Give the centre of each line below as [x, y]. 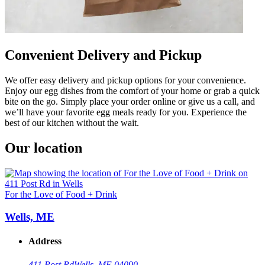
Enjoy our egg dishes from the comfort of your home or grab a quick [132, 91]
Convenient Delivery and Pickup [103, 55]
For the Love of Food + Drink [61, 194]
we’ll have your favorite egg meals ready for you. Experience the [126, 112]
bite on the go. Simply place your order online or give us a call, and [130, 101]
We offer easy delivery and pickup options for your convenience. [125, 80]
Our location [43, 148]
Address [45, 241]
